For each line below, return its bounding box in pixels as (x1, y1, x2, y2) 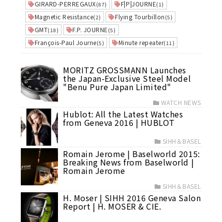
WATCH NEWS (161, 98, 201, 107)
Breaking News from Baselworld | (63, 156, 194, 168)
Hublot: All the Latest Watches (63, 108, 183, 120)
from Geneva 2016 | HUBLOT (63, 116, 175, 128)
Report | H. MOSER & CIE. (63, 200, 162, 212)
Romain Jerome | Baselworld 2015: (63, 148, 200, 160)
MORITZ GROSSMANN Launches (63, 64, 186, 76)
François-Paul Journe (34, 38, 97, 47)
